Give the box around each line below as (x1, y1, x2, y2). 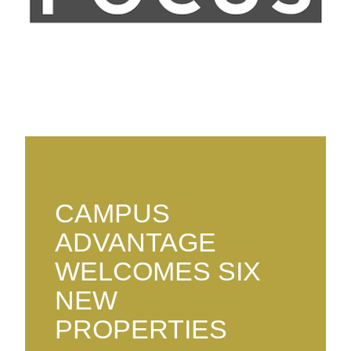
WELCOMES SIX (55, 256, 262, 287)
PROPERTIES (55, 314, 228, 345)
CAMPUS (55, 198, 171, 229)
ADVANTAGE (55, 227, 217, 258)
